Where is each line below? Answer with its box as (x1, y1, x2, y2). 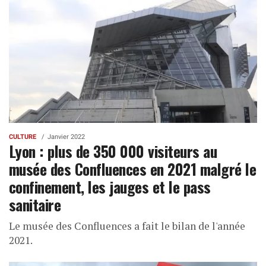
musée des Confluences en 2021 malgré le (9, 157, 256, 180)
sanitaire (9, 193, 61, 216)
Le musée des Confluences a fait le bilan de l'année (9, 219, 245, 233)
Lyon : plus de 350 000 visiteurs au (9, 140, 217, 163)
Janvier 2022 (47, 133, 85, 141)
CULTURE (9, 133, 36, 141)
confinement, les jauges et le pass (9, 175, 211, 198)
